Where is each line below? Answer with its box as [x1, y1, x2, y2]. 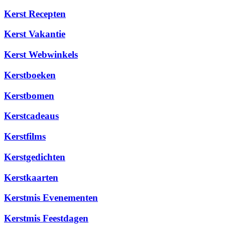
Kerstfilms [4, 131, 46, 142]
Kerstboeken [4, 69, 56, 80]
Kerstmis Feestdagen [4, 212, 88, 223]
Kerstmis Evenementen [4, 192, 98, 203]
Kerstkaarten [4, 172, 58, 183]
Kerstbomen [4, 90, 54, 101]
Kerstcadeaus [4, 110, 59, 122]
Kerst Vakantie [4, 29, 65, 40]
